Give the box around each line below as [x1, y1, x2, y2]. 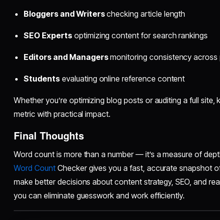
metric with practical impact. [14, 109, 111, 119]
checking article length [105, 8, 186, 19]
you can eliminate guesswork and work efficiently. [14, 190, 185, 200]
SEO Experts [24, 30, 72, 40]
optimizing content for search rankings [72, 30, 208, 40]
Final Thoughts [14, 128, 84, 142]
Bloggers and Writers [24, 8, 105, 19]
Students [24, 73, 60, 83]
